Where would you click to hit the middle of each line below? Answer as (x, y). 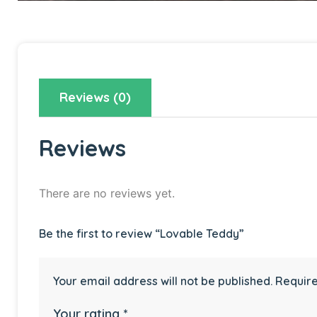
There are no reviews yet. (107, 194)
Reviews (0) (95, 98)
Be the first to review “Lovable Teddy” (142, 234)
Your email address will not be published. (163, 281)
